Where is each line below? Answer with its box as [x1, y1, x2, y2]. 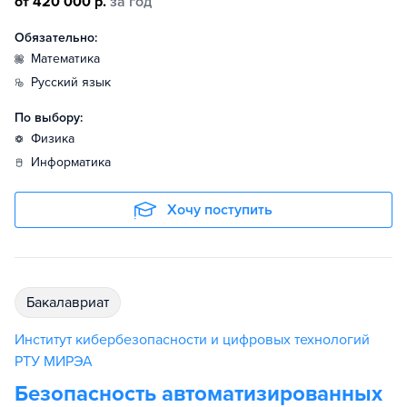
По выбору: [15, 110, 83, 125]
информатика [40, 154, 111, 170]
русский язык [38, 74, 111, 90]
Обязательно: [15, 30, 97, 45]
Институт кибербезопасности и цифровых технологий [15, 331, 370, 349]
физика [41, 131, 74, 146]
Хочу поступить [167, 201, 273, 219]
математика [41, 51, 100, 66]
